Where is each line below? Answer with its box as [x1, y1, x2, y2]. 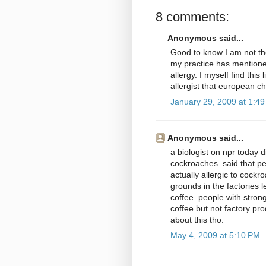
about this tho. [170, 215, 224, 225]
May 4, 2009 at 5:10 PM [170, 230, 260, 240]
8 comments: [156, 9, 229, 25]
